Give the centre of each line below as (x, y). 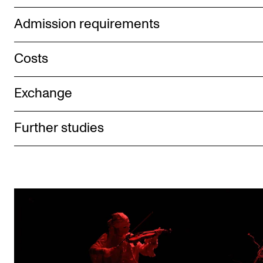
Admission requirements (87, 24)
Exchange (43, 93)
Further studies (59, 128)
